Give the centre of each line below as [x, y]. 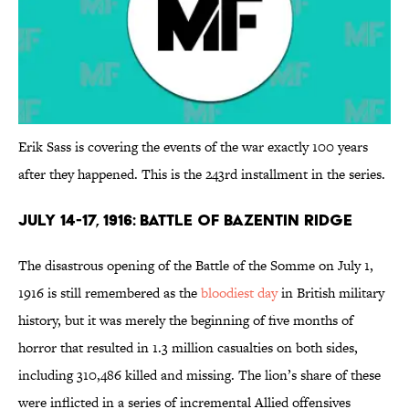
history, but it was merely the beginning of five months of [186, 320]
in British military [331, 293]
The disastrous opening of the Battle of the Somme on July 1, [196, 266]
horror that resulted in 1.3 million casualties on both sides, [188, 348]
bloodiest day [239, 293]
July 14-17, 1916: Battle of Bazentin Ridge [185, 220]
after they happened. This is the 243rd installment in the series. [202, 174]
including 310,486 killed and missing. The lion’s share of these [199, 375]
